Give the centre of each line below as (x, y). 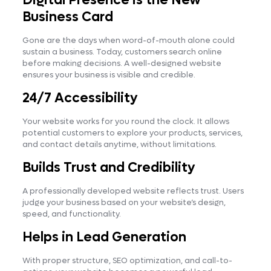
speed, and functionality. (71, 214)
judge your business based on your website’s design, (124, 202)
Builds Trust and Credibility (109, 167)
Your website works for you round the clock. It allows (126, 121)
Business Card (67, 17)
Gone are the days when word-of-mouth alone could (128, 40)
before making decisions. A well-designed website (122, 63)
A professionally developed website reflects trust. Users (133, 191)
